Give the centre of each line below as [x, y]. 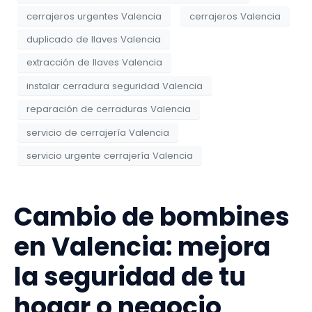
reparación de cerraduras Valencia [109, 109]
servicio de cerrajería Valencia [98, 132]
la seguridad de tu [130, 277]
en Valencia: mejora [142, 247]
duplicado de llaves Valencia [94, 39]
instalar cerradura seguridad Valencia [115, 86]
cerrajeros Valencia [235, 16]
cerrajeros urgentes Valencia [94, 16]
